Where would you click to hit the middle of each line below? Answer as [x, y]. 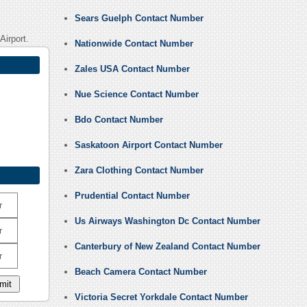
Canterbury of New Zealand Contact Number [167, 247]
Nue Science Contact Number [136, 95]
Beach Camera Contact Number [140, 272]
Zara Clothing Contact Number [139, 171]
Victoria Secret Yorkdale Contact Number [161, 297]
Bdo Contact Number [119, 120]
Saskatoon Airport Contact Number [148, 145]
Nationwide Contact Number [134, 44]
